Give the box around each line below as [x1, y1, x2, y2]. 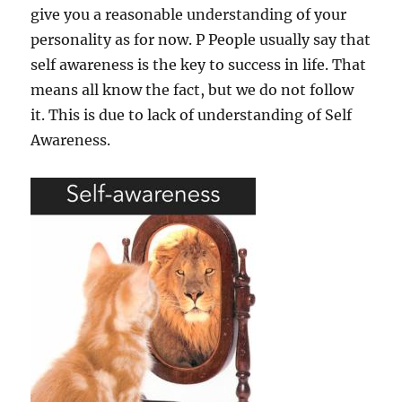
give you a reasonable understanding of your [31, 4, 347, 23]
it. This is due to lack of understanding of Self [31, 105, 353, 124]
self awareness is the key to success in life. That [31, 55, 367, 74]
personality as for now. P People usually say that [31, 30, 371, 48]
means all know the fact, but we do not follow [31, 80, 354, 99]
